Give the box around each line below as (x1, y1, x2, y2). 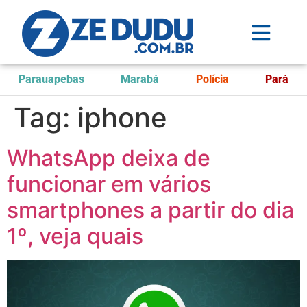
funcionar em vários (7, 171, 211, 197)
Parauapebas (18, 73, 84, 86)
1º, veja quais (7, 223, 143, 249)
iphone (77, 101, 167, 134)
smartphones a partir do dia (7, 197, 294, 223)
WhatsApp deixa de (7, 145, 210, 171)
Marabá (121, 73, 160, 86)
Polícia (195, 73, 229, 86)
